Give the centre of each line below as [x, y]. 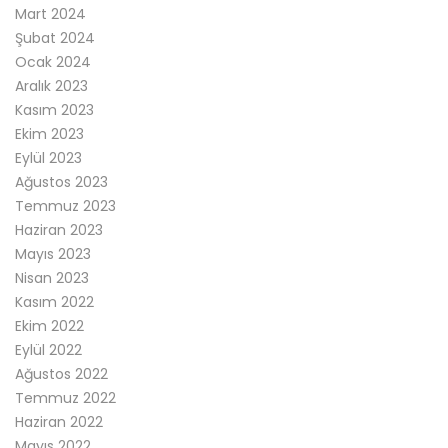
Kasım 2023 [54, 109]
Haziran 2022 [59, 421]
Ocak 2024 [53, 61]
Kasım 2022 [54, 301]
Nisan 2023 [52, 277]
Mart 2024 [50, 13]
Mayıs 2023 [53, 253]
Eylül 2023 [48, 157]
